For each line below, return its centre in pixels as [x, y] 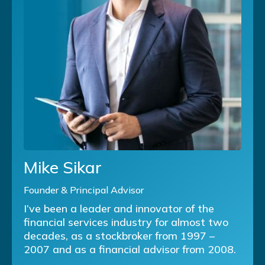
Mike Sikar [63, 167]
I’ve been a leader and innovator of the [119, 208]
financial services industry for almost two [126, 222]
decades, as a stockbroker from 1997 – [119, 235]
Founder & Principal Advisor [84, 190]
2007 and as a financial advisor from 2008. [130, 249]
